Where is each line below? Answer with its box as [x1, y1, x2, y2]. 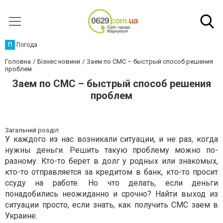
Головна [5, 58, 31, 65]
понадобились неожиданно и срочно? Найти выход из [5, 189, 218, 199]
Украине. [5, 211, 37, 221]
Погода [16, 41, 37, 48]
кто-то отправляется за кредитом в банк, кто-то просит [5, 167, 218, 177]
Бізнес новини [37, 58, 80, 65]
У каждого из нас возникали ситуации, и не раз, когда [5, 134, 218, 144]
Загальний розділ [5, 126, 59, 134]
